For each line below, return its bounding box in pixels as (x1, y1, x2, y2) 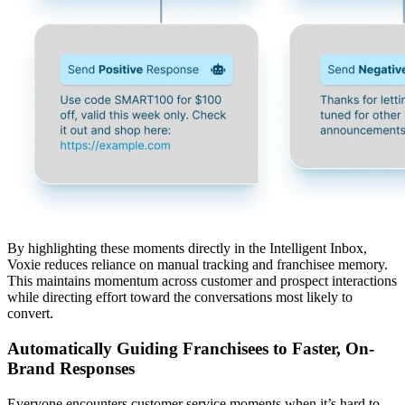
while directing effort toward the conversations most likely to (7, 289, 353, 306)
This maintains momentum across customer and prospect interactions (7, 273, 397, 289)
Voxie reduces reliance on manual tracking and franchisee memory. (7, 257, 388, 273)
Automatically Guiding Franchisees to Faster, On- (7, 338, 374, 358)
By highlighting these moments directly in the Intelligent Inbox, (7, 240, 367, 257)
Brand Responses (7, 358, 135, 378)
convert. (7, 306, 53, 322)
